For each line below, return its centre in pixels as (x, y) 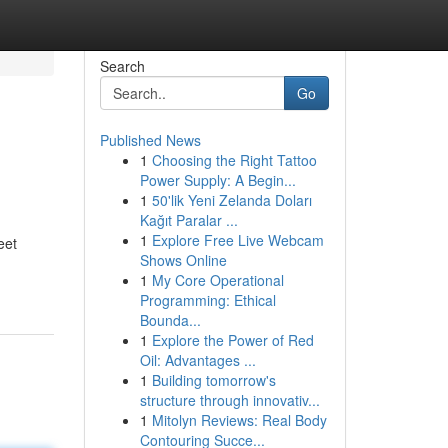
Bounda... (170, 320)
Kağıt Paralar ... (188, 220)
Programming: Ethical (207, 300)
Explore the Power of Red (232, 340)
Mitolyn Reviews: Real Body (239, 420)
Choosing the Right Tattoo (234, 160)
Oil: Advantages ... (197, 360)
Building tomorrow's (213, 380)
